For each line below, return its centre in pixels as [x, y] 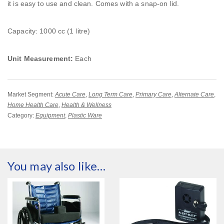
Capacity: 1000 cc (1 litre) [49, 31]
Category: [21, 116]
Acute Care [70, 95]
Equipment [50, 116]
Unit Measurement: [40, 59]
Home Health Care [33, 105]
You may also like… [57, 166]
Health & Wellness [86, 105]
